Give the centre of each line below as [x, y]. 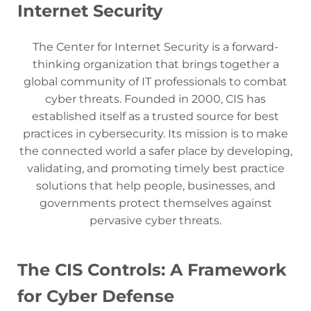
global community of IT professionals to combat [155, 82]
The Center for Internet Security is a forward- [155, 47]
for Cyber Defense [96, 296]
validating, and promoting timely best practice [155, 169]
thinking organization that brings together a [155, 65]
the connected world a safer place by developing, [155, 151]
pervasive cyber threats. [155, 221]
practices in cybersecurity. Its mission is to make [155, 134]
